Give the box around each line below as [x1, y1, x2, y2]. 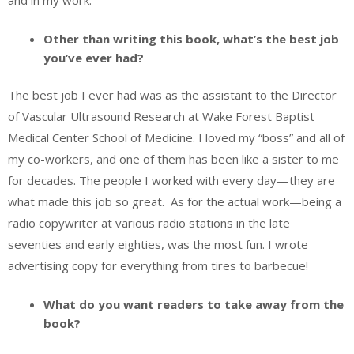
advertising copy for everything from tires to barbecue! [8, 258, 308, 274]
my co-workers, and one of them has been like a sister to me [8, 151, 339, 168]
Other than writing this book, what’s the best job [43, 30, 339, 47]
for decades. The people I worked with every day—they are [8, 172, 335, 189]
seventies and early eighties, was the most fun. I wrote [8, 236, 308, 253]
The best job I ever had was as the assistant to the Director [8, 87, 337, 104]
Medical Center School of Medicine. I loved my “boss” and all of [8, 130, 345, 146]
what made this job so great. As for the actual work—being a [8, 194, 341, 210]
